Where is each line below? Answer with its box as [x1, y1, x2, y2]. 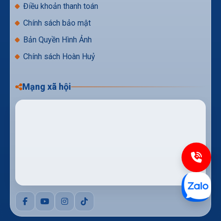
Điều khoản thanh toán [23, 1, 98, 11]
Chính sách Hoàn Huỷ [23, 51, 95, 61]
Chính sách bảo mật [23, 18, 91, 28]
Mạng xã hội [22, 81, 71, 92]
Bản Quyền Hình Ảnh [23, 35, 92, 44]
